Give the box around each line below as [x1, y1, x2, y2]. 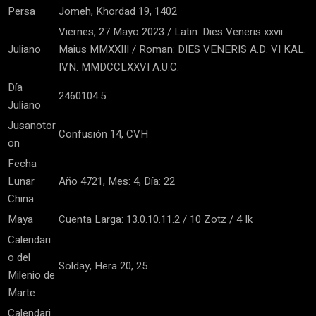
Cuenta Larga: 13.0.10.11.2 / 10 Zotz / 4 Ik [59, 212, 253, 228]
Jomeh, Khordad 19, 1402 [59, 4, 177, 20]
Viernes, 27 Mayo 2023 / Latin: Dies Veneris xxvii [59, 24, 283, 40]
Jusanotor [8, 118, 56, 134]
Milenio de [8, 267, 55, 284]
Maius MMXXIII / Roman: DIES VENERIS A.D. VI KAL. [59, 42, 306, 58]
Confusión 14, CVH [59, 126, 148, 142]
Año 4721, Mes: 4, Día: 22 [59, 174, 175, 190]
